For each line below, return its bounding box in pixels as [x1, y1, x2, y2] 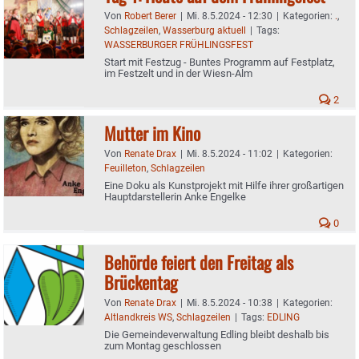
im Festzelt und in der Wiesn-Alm [104, 67, 252, 79]
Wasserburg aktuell [163, 24, 246, 36]
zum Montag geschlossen [104, 339, 221, 352]
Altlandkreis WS [104, 311, 172, 323]
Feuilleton [104, 162, 147, 174]
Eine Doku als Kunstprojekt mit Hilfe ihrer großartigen [104, 179, 344, 192]
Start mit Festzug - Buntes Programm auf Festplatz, [104, 55, 335, 68]
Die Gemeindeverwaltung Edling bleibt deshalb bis [104, 328, 329, 341]
